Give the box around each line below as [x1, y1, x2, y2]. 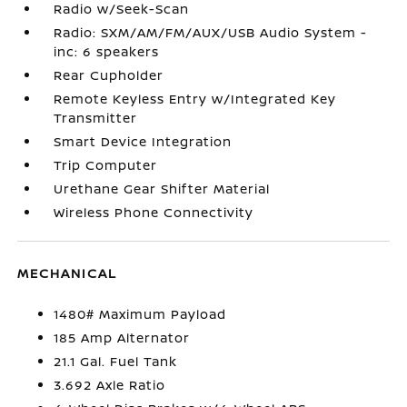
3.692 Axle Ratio [54, 376, 166, 393]
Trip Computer [54, 156, 158, 174]
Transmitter [54, 109, 138, 126]
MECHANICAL [17, 264, 118, 282]
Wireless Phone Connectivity [54, 203, 254, 221]
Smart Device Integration [54, 133, 233, 150]
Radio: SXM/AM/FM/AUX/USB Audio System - [54, 24, 368, 41]
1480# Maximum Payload [54, 305, 227, 323]
